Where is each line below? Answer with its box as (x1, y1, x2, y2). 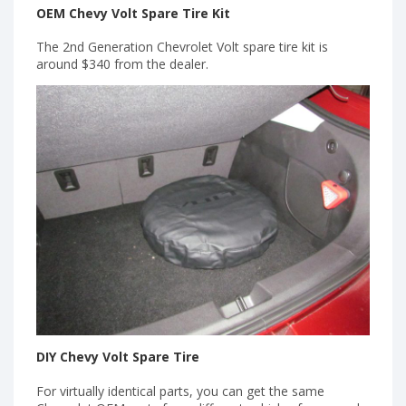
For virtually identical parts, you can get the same (36, 382, 324, 401)
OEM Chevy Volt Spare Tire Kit (36, 4, 230, 22)
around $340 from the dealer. (36, 55, 208, 73)
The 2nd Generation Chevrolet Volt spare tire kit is (36, 38, 328, 56)
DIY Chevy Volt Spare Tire (36, 348, 199, 366)
